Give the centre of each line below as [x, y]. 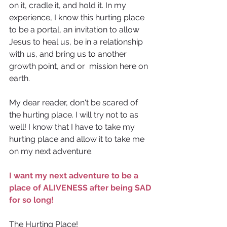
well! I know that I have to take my [73, 127]
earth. [20, 79]
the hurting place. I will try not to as [75, 115]
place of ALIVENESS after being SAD [81, 188]
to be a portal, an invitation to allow [75, 30]
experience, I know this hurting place [78, 18]
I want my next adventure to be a [74, 176]
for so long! [32, 200]
